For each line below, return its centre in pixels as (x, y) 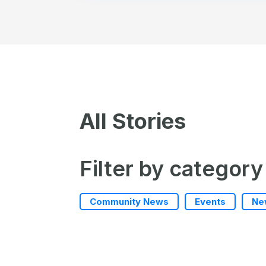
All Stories (133, 121)
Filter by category (172, 169)
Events (210, 202)
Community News (129, 202)
